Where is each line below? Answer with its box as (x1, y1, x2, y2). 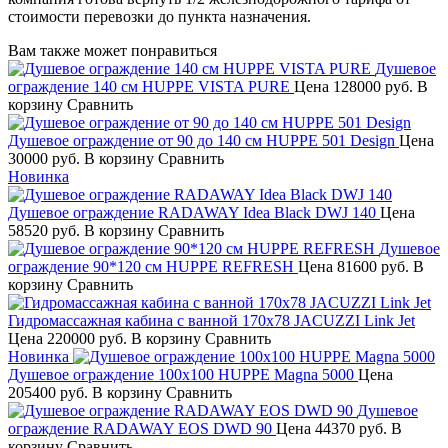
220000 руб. (43, 329, 131, 347)
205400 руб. (8, 383, 92, 401)
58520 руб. (8, 221, 84, 239)
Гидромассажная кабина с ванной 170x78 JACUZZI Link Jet (8, 311, 415, 329)
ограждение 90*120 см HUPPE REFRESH (8, 257, 294, 275)
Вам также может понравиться (8, 41, 217, 59)
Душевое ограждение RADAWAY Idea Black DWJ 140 (8, 203, 376, 221)
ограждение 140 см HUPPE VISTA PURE (8, 77, 290, 95)
